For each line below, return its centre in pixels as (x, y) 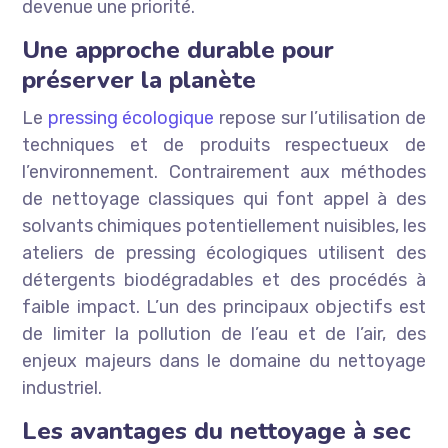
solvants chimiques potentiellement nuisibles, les (224, 226)
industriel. (62, 388)
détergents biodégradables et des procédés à (224, 280)
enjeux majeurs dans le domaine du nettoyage (224, 361)
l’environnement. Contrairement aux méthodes (224, 172)
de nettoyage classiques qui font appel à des (224, 199)
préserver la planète (139, 80)
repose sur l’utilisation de (320, 118)
